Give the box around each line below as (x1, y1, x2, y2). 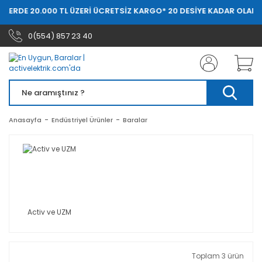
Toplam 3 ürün (192, 250, 244, 261)
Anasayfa (9, 115, 42, 125)
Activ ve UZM (27, 206, 72, 217)
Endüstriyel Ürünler (51, 115, 113, 125)
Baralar (123, 115, 147, 125)
